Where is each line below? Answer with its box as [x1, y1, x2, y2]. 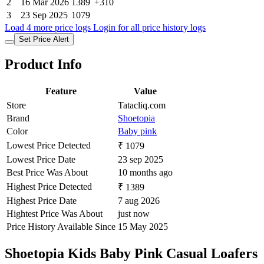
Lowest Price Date [6, 154, 75, 165]
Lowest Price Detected [6, 140, 91, 151]
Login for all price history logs [91, 22, 206, 32]
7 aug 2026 [118, 196, 160, 206]
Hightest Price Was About [6, 209, 103, 219]
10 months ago [118, 167, 173, 178]
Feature [45, 86, 77, 97]
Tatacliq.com [118, 100, 166, 111]
